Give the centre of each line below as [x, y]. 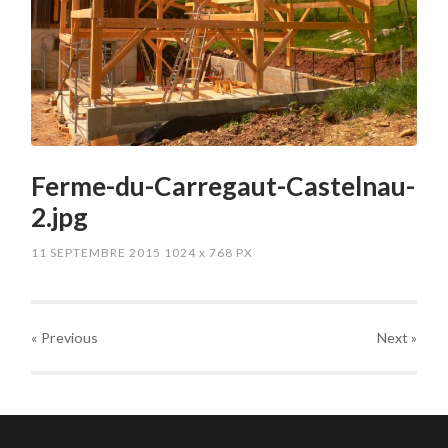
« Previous [65, 337]
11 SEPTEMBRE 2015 [96, 252]
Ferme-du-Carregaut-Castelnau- [223, 185]
